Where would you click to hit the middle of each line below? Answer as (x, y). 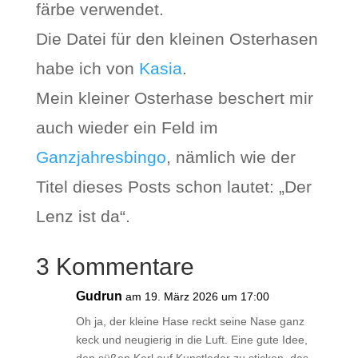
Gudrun (99, 296)
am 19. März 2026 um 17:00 (197, 296)
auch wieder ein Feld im (127, 127)
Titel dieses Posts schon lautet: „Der (173, 187)
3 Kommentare (115, 267)
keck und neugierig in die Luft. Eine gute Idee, (191, 340)
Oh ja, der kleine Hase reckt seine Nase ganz (190, 321)
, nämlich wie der (231, 157)
